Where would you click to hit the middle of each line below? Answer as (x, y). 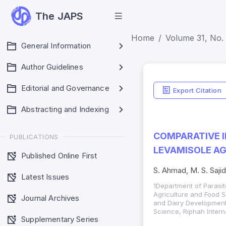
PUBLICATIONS (34, 136)
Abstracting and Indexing (65, 109)
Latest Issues (45, 177)
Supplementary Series (60, 219)
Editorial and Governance (65, 88)
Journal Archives (50, 198)
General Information (56, 46)
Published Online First (59, 155)
